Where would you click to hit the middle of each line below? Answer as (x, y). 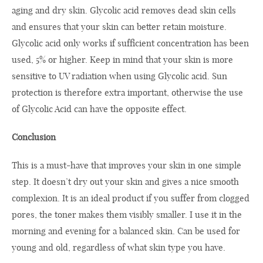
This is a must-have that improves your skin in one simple (127, 166)
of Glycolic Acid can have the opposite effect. (99, 109)
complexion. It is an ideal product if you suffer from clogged (131, 198)
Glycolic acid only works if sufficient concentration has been (130, 43)
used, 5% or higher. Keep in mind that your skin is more (122, 60)
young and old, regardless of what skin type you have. (119, 248)
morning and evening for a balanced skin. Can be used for (126, 231)
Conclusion (34, 137)
